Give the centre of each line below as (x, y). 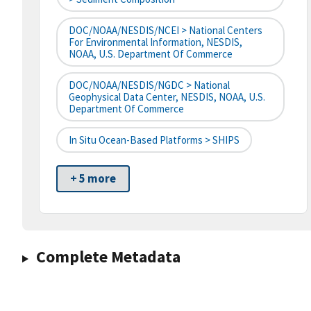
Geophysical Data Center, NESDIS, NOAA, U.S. (167, 97)
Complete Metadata (108, 257)
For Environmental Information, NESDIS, (155, 42)
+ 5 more (93, 179)
